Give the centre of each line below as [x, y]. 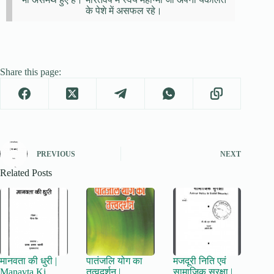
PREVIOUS [56, 154]
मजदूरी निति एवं [199, 261]
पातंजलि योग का [115, 261]
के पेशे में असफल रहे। [124, 10]
